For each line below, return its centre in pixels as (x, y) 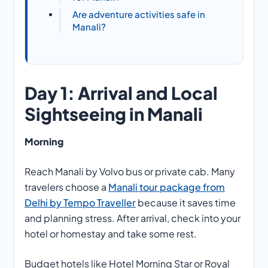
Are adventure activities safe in (139, 14)
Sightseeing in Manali (114, 113)
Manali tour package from (167, 187)
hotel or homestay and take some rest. (111, 233)
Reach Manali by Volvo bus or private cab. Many (130, 171)
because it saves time (186, 202)
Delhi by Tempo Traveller (80, 202)
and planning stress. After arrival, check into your (133, 218)
